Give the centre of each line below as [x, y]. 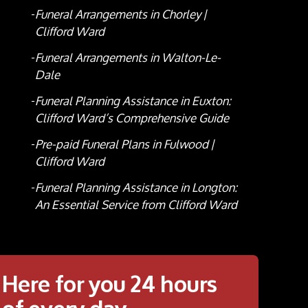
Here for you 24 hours [110, 282]
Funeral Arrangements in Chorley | [120, 14]
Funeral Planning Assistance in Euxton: [133, 101]
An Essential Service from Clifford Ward [136, 205]
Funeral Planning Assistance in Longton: [136, 188]
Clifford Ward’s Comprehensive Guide [132, 118]
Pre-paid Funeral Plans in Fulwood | [124, 144]
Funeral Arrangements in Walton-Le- [128, 58]
